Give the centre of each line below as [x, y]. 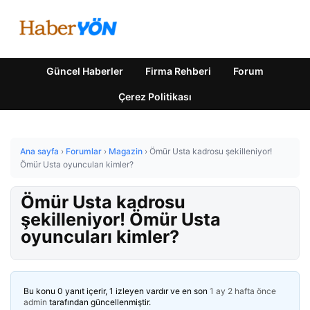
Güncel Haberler [85, 71]
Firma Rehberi [178, 71]
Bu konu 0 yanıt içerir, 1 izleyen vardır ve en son [117, 291]
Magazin [126, 151]
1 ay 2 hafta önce [243, 291]
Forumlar [84, 151]
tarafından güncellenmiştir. [99, 302]
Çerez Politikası [155, 97]
